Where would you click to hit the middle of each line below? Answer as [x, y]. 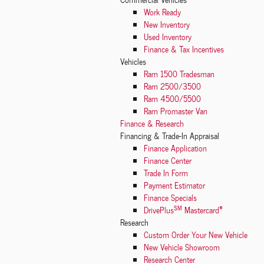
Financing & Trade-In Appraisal [170, 136]
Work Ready [162, 12]
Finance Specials [170, 198]
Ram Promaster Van [176, 111]
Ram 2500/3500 [172, 86]
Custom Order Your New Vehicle [196, 235]
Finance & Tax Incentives [184, 49]
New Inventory [167, 24]
